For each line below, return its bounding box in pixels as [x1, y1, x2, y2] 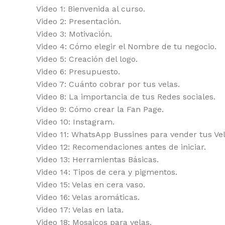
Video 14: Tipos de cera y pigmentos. [36, 167, 177, 177]
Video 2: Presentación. [36, 17, 121, 26]
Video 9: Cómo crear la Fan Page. [36, 104, 164, 114]
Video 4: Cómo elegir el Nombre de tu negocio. [36, 42, 216, 51]
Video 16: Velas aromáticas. [36, 192, 140, 202]
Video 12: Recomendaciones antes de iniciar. [36, 142, 206, 152]
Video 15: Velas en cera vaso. [36, 180, 145, 189]
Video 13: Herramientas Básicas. [36, 155, 159, 164]
